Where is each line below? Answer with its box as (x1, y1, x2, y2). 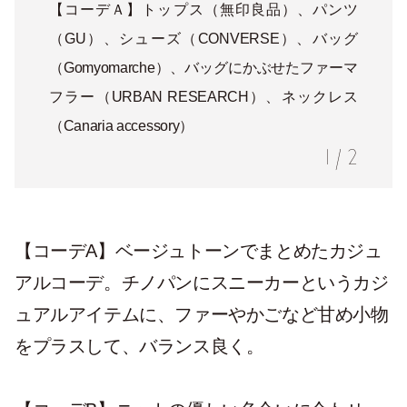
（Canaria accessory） (49, 118, 194, 134)
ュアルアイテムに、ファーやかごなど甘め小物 (15, 304, 389, 324)
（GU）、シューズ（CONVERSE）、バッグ (49, 31, 358, 46)
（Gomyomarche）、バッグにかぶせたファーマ (49, 60, 358, 75)
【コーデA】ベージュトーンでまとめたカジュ (15, 241, 382, 261)
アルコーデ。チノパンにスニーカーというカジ (15, 273, 389, 293)
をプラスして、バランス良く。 (15, 336, 264, 356)
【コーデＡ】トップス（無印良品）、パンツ (49, 2, 358, 17)
